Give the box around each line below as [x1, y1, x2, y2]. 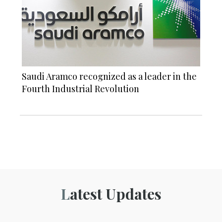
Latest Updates [69, 183, 162, 204]
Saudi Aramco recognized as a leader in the [22, 70, 197, 82]
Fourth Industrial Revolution [22, 82, 139, 95]
